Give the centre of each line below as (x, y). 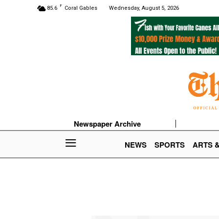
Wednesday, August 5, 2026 (144, 8)
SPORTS (170, 145)
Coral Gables (81, 8)
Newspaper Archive (108, 124)
